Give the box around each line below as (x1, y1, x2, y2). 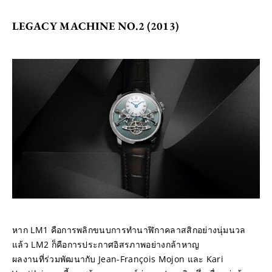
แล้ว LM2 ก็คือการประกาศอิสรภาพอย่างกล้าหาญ (12, 238, 200, 250)
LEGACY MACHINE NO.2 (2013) (12, 19, 179, 33)
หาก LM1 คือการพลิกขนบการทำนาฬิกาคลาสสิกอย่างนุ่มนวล (12, 223, 246, 236)
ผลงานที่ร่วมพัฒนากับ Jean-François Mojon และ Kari (12, 253, 224, 265)
